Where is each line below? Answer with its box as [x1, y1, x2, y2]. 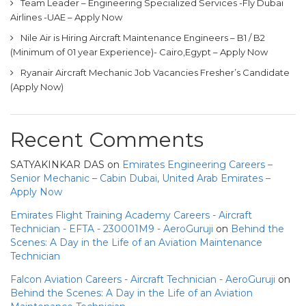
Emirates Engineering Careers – [122, 158, 273, 171]
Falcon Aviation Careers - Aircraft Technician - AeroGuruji [10, 273, 275, 286]
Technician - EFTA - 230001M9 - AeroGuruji [10, 222, 213, 235]
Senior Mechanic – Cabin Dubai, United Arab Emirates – [10, 171, 270, 184]
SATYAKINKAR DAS [10, 158, 105, 171]
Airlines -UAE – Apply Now [10, 11, 122, 23]
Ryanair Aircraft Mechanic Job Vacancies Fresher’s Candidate [20, 66, 290, 78]
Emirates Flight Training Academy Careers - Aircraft [10, 208, 252, 221]
